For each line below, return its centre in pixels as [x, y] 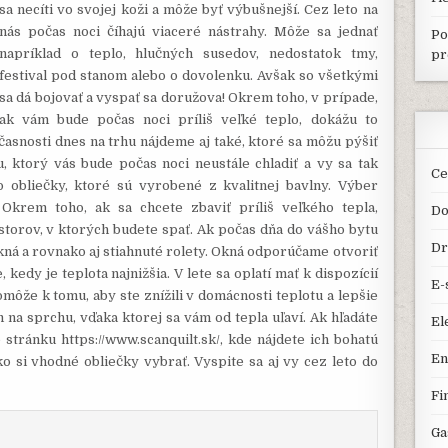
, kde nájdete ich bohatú [298, 339]
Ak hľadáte [343, 317]
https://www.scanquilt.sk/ [140, 339]
